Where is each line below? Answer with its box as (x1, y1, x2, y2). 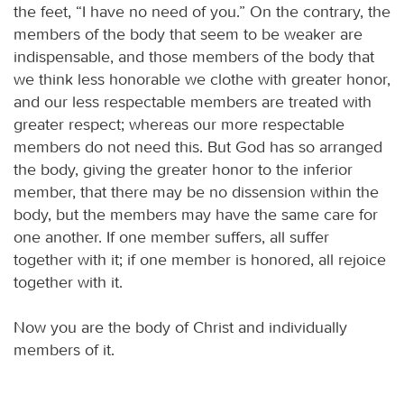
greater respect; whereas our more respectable (14, 114, 344, 134)
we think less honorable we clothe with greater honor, (14, 69, 390, 89)
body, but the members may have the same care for (14, 204, 378, 225)
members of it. (14, 339, 115, 360)
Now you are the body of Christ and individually (14, 317, 347, 337)
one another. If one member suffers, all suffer (14, 226, 329, 247)
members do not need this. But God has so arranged (14, 136, 382, 157)
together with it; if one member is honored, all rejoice (14, 249, 386, 270)
